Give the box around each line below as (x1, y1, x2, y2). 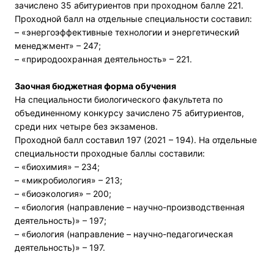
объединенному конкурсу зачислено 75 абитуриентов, (15, 107, 244, 118)
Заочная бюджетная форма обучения (15, 80, 176, 91)
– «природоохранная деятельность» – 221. (15, 53, 192, 64)
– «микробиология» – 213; (15, 174, 122, 185)
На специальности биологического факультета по (15, 94, 223, 105)
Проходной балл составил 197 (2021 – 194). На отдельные (15, 134, 257, 145)
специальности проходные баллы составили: (15, 147, 205, 158)
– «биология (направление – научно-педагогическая (15, 228, 233, 239)
